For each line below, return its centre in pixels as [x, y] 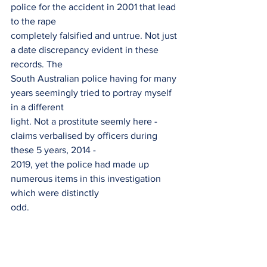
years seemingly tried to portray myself [92, 93]
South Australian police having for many [95, 78]
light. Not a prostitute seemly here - [85, 121]
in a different [37, 107]
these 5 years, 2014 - [53, 150]
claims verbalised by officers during [85, 136]
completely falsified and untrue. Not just [95, 35]
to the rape [33, 21]
